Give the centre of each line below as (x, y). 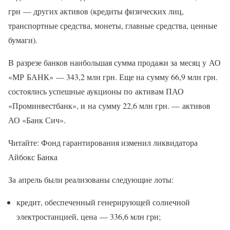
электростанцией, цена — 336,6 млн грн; (89, 217)
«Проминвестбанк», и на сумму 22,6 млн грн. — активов (109, 106)
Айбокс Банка (33, 157)
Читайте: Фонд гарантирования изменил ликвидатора (103, 143)
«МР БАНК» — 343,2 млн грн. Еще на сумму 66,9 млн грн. (113, 77)
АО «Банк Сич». (37, 120)
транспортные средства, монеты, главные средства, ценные (113, 26)
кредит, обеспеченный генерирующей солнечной (103, 202)
